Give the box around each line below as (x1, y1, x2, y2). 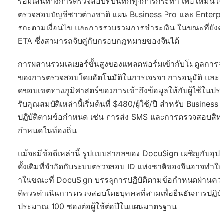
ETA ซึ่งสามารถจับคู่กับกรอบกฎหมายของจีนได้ (18, 36, 179, 46)
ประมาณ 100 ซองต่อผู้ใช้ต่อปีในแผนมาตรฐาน (18, 201, 177, 211)
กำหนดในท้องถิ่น (18, 125, 77, 135)
